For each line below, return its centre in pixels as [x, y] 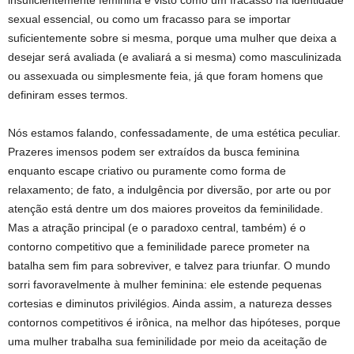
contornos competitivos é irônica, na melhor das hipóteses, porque [174, 323]
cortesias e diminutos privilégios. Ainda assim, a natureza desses [170, 304]
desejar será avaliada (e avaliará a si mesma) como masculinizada [175, 57]
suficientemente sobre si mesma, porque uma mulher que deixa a [172, 38]
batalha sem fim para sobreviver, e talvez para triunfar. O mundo [169, 266]
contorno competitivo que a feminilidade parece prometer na [159, 247]
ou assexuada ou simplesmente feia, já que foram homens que [166, 76]
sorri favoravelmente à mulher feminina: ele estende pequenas [165, 285]
